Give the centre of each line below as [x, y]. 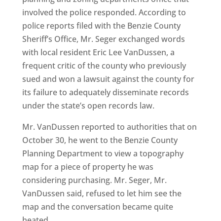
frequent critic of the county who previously [104, 66]
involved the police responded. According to [104, 12]
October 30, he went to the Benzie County [100, 140]
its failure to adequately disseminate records [105, 92]
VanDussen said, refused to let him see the [102, 193]
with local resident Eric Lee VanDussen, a [98, 52]
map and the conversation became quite [97, 207]
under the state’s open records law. [88, 106]
